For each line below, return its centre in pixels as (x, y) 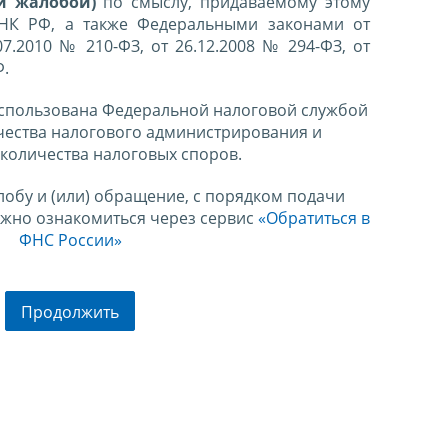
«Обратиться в (313, 218)
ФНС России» (70, 240)
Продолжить (70, 311)
